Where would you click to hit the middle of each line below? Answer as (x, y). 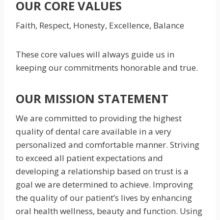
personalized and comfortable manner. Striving (108, 145)
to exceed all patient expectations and (89, 158)
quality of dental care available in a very (94, 131)
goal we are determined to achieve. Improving (104, 184)
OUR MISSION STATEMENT (92, 98)
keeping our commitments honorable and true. (107, 68)
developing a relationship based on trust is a (102, 171)
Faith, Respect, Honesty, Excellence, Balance (100, 25)
